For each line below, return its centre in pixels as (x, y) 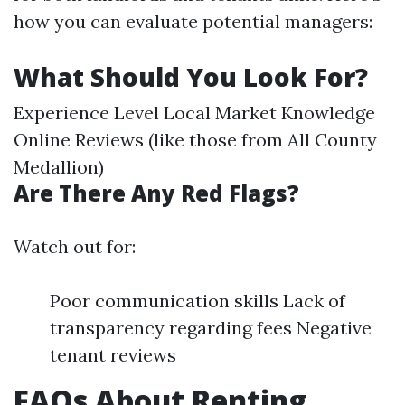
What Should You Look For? (191, 77)
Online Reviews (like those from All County (195, 140)
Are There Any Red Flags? (156, 193)
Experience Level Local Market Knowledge (194, 113)
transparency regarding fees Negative (211, 328)
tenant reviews (113, 355)
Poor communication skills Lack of (198, 301)
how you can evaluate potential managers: (193, 21)
